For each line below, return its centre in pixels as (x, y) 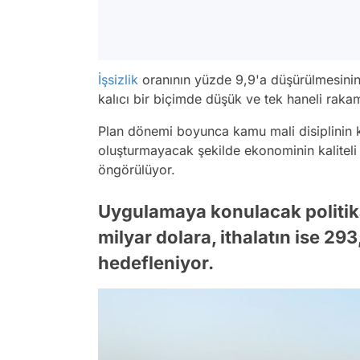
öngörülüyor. (137, 170)
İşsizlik (118, 80)
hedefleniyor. (156, 263)
